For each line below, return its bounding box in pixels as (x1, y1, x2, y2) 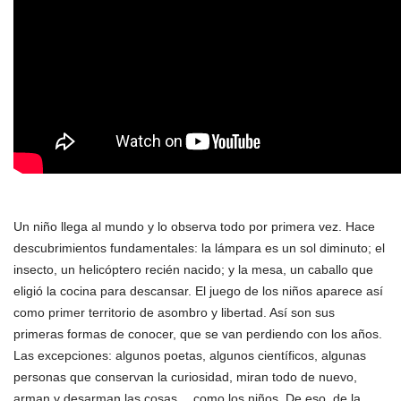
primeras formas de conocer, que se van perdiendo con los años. (13, 327, 382, 341)
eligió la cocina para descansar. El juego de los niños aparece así (13, 284, 383, 298)
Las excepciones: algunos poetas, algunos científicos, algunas (13, 348, 366, 363)
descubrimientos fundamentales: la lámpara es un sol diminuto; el (13, 241, 385, 255)
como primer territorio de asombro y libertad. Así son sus (13, 305, 335, 320)
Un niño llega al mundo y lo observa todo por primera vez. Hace (13, 219, 375, 234)
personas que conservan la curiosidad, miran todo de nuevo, (13, 370, 357, 384)
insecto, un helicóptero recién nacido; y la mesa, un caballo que (13, 262, 373, 277)
